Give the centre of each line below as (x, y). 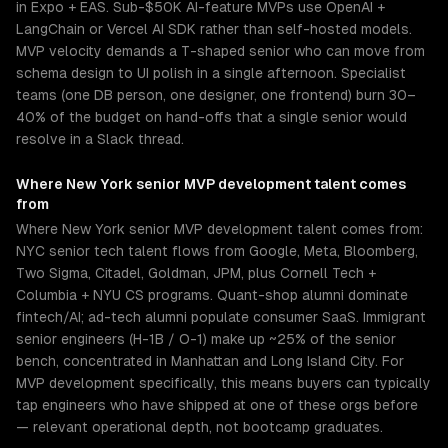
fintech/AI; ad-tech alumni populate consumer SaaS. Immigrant (221, 317)
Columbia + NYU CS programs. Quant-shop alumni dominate (212, 295)
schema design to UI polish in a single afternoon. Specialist (211, 73)
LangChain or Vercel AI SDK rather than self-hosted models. (214, 29)
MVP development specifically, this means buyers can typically (223, 383)
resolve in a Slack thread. (100, 139)
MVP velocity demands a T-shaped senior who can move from (220, 51)
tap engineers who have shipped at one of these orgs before (217, 405)
